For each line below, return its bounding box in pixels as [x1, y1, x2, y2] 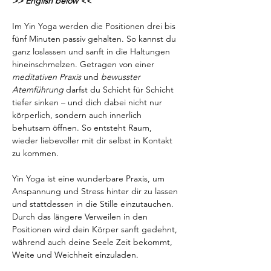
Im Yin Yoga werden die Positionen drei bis [12, 21, 178, 31]
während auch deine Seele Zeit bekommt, [12, 237, 175, 247]
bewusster [101, 71, 143, 82]
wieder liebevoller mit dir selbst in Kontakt [12, 135, 175, 146]
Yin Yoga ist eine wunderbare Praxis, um [12, 173, 167, 184]
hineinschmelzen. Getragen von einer [12, 59, 157, 70]
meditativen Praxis [12, 71, 81, 82]
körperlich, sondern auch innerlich [12, 109, 144, 120]
